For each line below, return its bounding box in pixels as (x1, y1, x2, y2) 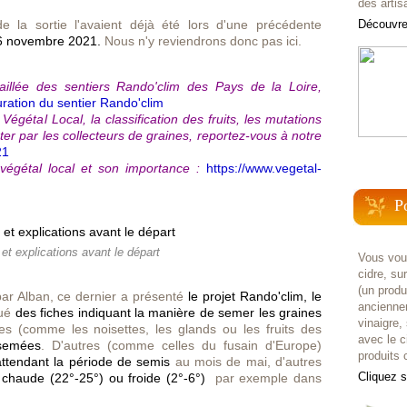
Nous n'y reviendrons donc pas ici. (104, 34, 302, 48)
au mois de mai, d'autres (170, 354, 323, 369)
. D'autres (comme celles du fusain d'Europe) (41, 338, 322, 352)
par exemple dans (204, 371, 323, 385)
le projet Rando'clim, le (188, 289, 323, 303)
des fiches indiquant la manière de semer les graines (15, 305, 323, 320)
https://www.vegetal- (206, 161, 322, 175)
